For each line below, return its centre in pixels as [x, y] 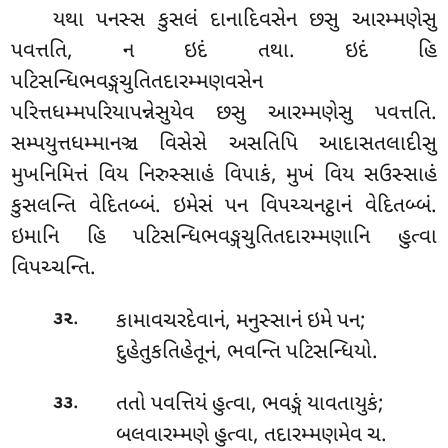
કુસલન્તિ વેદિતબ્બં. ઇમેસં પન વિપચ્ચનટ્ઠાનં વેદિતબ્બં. [224, 207]
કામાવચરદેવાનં [170, 321]
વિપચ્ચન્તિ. [54, 269]
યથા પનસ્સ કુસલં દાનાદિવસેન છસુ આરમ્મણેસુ [245, 21]
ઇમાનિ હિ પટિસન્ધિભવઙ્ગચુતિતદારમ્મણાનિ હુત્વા [224, 238]
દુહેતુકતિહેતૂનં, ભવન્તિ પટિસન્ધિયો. [246, 352]
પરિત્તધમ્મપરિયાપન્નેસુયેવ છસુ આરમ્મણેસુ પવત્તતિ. [224, 114]
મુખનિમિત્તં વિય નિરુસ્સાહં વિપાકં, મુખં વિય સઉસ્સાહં [224, 176]
